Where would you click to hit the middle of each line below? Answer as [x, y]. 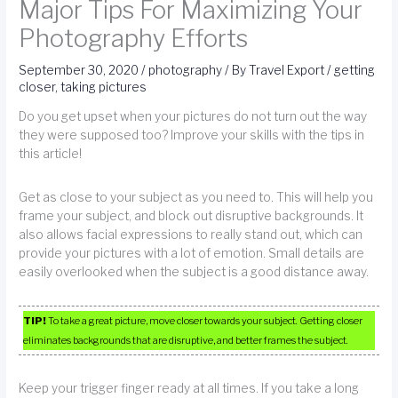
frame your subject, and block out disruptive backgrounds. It [191, 215]
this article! [51, 154]
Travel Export [288, 70]
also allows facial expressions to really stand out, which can [191, 234]
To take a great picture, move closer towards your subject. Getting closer [205, 320]
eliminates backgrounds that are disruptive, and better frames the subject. [186, 340]
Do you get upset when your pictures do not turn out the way [193, 117]
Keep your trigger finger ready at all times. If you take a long [189, 389]
